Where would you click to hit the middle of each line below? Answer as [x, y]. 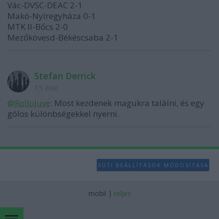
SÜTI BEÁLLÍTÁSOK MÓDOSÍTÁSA [153, 165]
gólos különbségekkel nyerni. [63, 114]
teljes [122, 193]
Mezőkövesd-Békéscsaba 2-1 [63, 37]
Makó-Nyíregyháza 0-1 [52, 16]
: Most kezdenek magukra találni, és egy [127, 103]
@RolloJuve [29, 103]
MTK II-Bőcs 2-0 [38, 27]
